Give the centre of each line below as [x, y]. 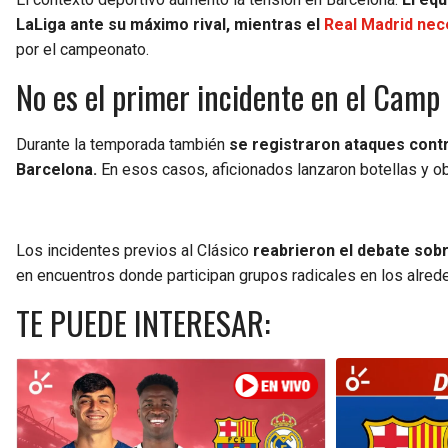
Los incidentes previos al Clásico [134, 250]
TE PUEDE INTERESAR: [143, 322]
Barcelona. [56, 169]
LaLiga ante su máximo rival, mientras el [170, 24]
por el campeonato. [82, 49]
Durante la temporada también [122, 144]
